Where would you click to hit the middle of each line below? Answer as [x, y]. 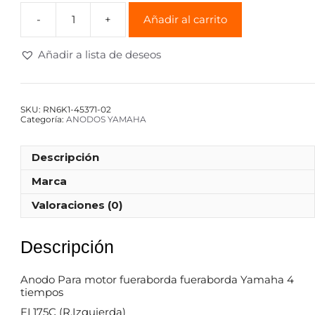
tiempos [42, 292]
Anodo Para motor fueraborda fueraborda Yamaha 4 [157, 279]
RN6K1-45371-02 [77, 109]
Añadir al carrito [185, 19]
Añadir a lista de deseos [99, 54]
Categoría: [43, 119]
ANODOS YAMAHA [106, 119]
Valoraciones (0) [77, 205]
